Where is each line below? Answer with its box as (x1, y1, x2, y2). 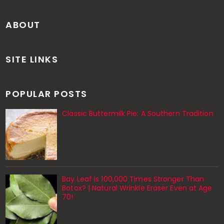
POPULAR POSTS (5, 87, 87, 100)
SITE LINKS (5, 52, 58, 65)
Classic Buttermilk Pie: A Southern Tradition (62, 108, 213, 118)
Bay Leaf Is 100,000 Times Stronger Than (62, 174, 204, 184)
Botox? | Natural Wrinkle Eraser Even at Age (62, 183, 212, 193)
